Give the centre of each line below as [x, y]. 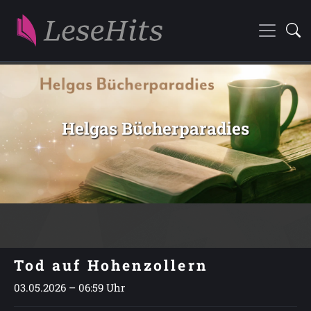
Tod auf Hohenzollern [111, 265]
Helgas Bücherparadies [155, 128]
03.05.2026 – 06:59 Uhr [69, 287]
